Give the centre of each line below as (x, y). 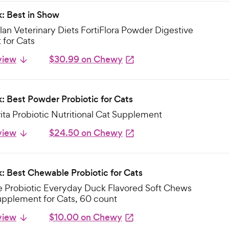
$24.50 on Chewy (86, 133)
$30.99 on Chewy (86, 59)
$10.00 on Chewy (86, 217)
